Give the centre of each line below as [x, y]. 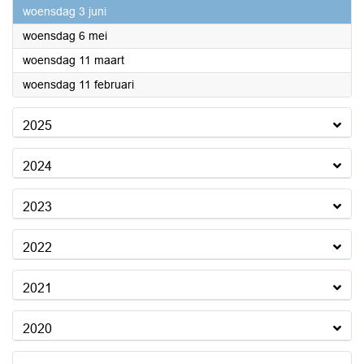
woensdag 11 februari [78, 84]
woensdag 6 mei [65, 36]
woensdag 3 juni [65, 11]
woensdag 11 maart [74, 60]
